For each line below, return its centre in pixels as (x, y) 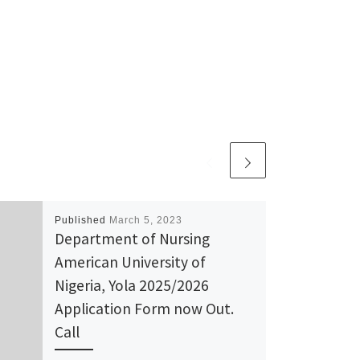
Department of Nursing (132, 238)
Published (82, 220)
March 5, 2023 (145, 220)
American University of (130, 262)
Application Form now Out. (144, 308)
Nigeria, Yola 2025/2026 (131, 285)
